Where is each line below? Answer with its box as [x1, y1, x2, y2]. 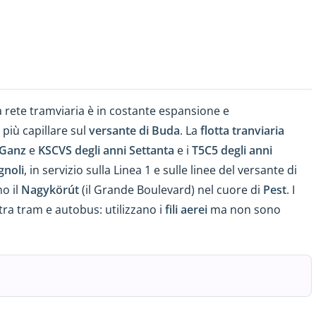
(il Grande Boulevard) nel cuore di [79, 181, 263, 197]
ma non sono [207, 201, 281, 217]
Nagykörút [21, 181, 79, 197]
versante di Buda [89, 122, 180, 138]
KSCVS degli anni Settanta [38, 142, 174, 158]
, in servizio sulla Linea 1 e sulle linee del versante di [24, 162, 297, 178]
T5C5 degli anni [192, 142, 272, 158]
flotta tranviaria [200, 122, 284, 138]
